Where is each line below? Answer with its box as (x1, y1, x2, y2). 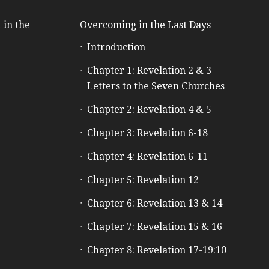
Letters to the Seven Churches (86, 80, 225, 92)
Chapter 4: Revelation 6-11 (86, 150, 208, 162)
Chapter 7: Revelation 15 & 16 (86, 220, 222, 232)
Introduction (86, 41, 145, 53)
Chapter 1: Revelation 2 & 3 (86, 64, 211, 76)
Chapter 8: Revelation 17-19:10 (86, 244, 226, 256)
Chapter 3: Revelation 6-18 (86, 127, 208, 139)
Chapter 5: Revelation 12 (86, 174, 199, 186)
